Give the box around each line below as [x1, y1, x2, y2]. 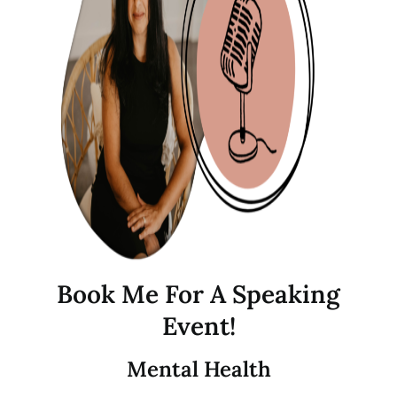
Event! [161, 309, 236, 342]
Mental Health [126, 354, 271, 383]
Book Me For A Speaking [57, 277, 340, 310]
